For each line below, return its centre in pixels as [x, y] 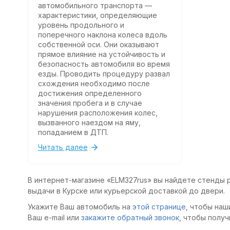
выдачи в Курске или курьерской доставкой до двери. [126, 190]
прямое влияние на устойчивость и [101, 54]
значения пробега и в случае [90, 103]
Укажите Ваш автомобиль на [80, 206]
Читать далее [63, 147]
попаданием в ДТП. [73, 132]
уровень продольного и [81, 25]
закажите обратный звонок [130, 217]
